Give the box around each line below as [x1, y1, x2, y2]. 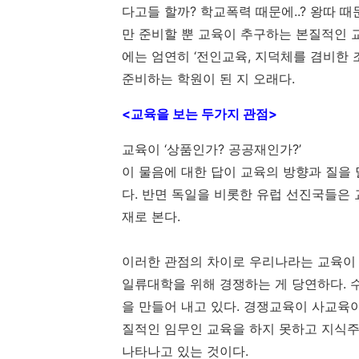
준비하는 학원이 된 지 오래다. [122, 71, 295, 87]
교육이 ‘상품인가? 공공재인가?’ [122, 141, 301, 157]
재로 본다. [122, 208, 180, 224]
